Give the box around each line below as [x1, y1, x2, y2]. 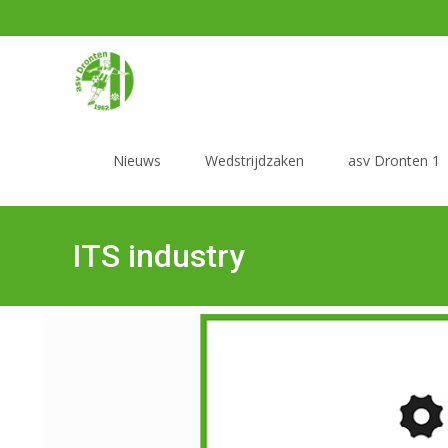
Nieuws [113, 151, 161, 170]
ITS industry [72, 237, 245, 275]
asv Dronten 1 [348, 151, 440, 170]
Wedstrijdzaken [205, 151, 304, 170]
